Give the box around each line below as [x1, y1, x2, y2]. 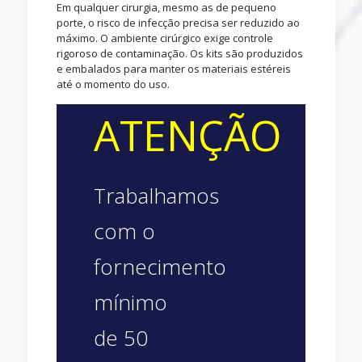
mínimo [93, 288, 167, 318]
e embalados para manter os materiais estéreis [56, 61, 291, 77]
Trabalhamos [93, 181, 219, 211]
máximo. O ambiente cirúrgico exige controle [56, 31, 273, 46]
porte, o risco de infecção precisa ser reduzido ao [56, 15, 300, 31]
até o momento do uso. [56, 77, 170, 92]
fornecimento [93, 252, 226, 282]
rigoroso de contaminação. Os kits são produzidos [56, 46, 303, 61]
